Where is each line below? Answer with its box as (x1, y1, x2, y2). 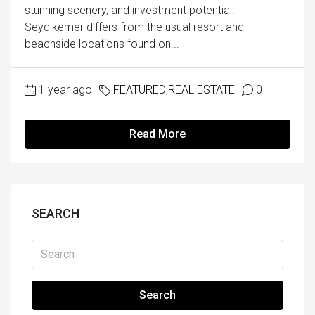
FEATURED (113, 82, 166, 96)
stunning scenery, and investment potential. (25, 3, 235, 17)
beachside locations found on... (25, 37, 179, 51)
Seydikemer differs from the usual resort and (25, 20, 244, 34)
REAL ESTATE (168, 82, 235, 96)
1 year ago (39, 82, 92, 96)
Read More (129, 127, 186, 141)
